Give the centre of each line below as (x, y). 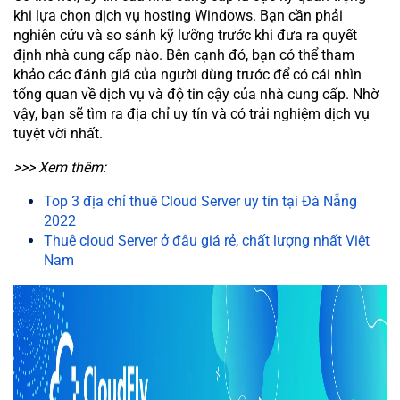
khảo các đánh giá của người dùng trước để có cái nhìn (187, 74)
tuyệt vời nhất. (58, 133)
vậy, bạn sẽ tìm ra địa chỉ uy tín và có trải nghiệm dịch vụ (192, 113)
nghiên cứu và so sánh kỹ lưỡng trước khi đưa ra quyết (185, 35)
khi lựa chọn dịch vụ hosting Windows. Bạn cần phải (178, 15)
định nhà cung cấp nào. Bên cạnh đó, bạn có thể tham (184, 54)
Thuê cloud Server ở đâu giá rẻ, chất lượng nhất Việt (207, 240)
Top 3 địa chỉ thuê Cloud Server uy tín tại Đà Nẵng (200, 201)
